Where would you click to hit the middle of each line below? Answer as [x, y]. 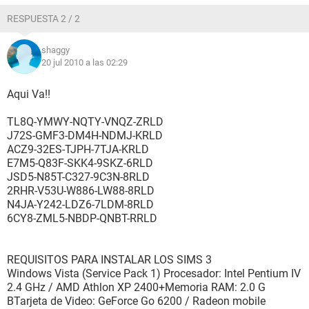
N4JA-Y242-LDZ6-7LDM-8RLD [80, 205]
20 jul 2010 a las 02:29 [84, 62]
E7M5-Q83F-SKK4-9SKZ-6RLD [80, 163]
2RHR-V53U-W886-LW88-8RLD [81, 191]
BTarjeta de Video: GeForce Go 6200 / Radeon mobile [136, 301]
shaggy [56, 50]
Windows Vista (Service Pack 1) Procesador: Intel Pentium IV [154, 273]
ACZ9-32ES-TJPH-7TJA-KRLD [78, 149]
